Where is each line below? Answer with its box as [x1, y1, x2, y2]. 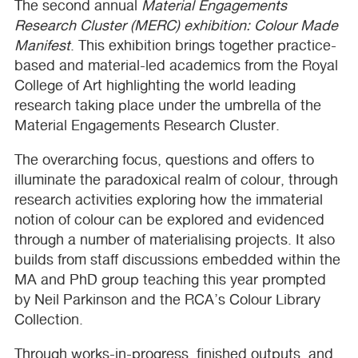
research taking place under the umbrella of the [14, 96, 321, 113]
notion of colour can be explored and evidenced [14, 210, 324, 228]
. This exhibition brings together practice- [70, 36, 336, 54]
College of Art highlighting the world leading [14, 76, 296, 93]
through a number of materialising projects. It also [14, 230, 335, 248]
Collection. [14, 310, 83, 328]
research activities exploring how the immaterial [14, 190, 323, 208]
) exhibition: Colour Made [176, 16, 338, 34]
